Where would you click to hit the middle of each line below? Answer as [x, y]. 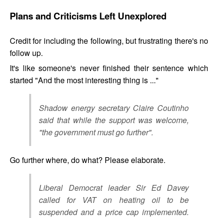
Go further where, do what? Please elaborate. [88, 160]
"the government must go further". [96, 132]
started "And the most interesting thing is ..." [84, 80]
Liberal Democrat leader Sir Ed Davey [114, 187]
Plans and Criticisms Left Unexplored [88, 16]
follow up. [26, 53]
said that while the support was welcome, [114, 120]
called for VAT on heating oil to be [114, 200]
